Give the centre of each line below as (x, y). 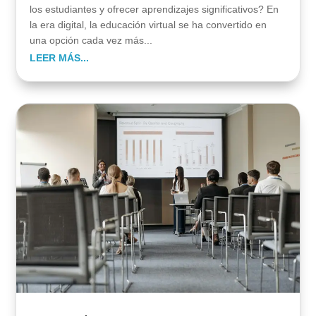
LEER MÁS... (60, 57)
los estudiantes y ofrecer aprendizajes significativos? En (154, 9)
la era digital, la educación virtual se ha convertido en (148, 24)
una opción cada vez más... (91, 40)
